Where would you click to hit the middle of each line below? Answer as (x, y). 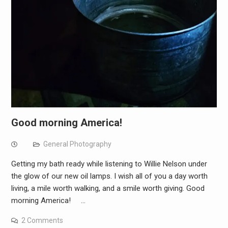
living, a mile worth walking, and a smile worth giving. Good (108, 188)
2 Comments (42, 220)
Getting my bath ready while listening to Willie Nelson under (109, 164)
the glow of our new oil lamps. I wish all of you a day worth (109, 176)
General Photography (77, 144)
